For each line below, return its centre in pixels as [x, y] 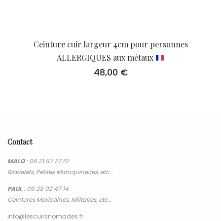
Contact [20, 142]
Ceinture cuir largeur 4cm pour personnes [110, 44]
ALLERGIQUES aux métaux [106, 57]
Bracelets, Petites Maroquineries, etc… [60, 172]
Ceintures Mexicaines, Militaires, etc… [59, 199]
